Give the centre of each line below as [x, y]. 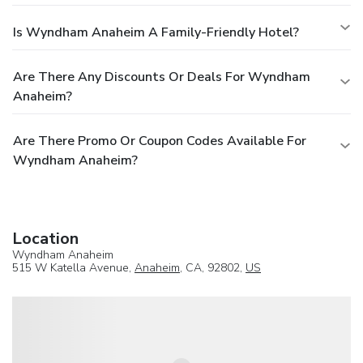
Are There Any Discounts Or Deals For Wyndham [162, 77]
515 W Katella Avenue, [73, 267]
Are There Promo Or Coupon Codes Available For [160, 141]
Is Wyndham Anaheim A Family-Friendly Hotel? [156, 32]
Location [45, 238]
